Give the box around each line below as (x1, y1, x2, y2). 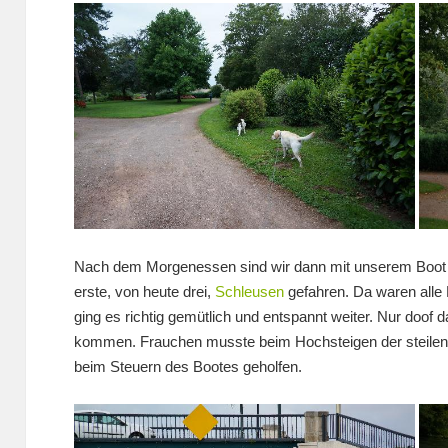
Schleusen (214, 283, 284, 301)
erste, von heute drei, (73, 283, 215, 301)
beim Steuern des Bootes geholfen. (73, 358, 302, 376)
